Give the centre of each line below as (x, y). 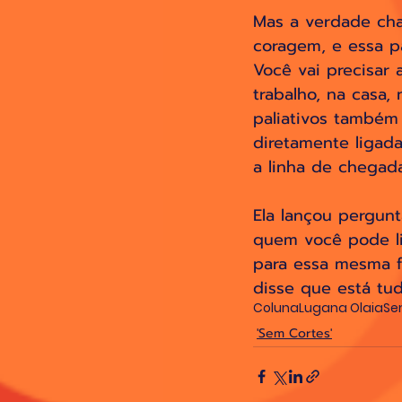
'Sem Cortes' (294, 333)
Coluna (276, 307)
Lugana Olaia (341, 307)
